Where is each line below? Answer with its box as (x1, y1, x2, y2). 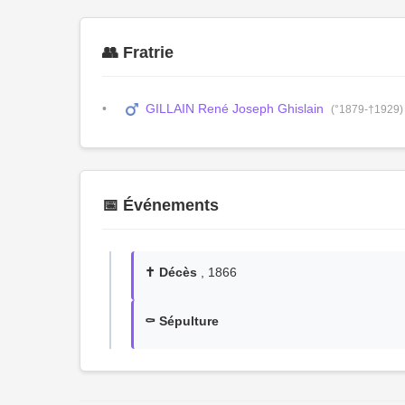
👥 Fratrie (102, 43, 174, 61)
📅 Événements (102, 196, 219, 214)
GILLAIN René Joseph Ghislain (146, 101, 325, 116)
